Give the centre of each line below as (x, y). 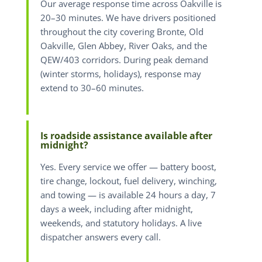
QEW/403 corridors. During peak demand (124, 60)
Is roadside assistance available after (126, 135)
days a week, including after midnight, (116, 209)
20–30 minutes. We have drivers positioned (128, 18)
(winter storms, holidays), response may (120, 74)
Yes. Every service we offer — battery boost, (128, 167)
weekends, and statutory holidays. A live (121, 223)
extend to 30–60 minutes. (92, 88)
